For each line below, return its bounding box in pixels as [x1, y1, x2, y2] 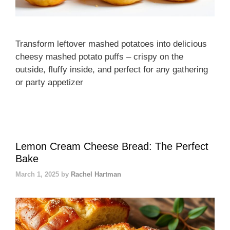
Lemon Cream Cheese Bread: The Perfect [15, 141, 208, 152]
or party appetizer [15, 78, 83, 88]
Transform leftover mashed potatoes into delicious [15, 39, 207, 49]
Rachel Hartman [71, 170, 121, 178]
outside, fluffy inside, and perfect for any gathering [15, 65, 208, 75]
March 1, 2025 [15, 170, 59, 178]
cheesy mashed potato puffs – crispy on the [15, 52, 183, 62]
